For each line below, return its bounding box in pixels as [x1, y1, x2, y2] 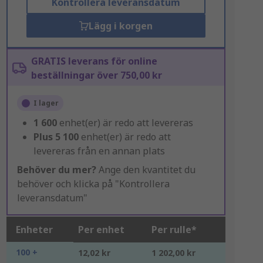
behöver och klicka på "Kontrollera [16, 177, 170, 190]
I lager [33, 98, 59, 108]
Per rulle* [151, 223, 197, 236]
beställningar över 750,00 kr [31, 69, 162, 82]
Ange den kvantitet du [96, 163, 195, 176]
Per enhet [77, 223, 124, 236]
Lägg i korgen [88, 19, 153, 32]
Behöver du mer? [16, 163, 96, 176]
